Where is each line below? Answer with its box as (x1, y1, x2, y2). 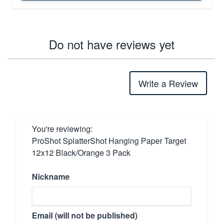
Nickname (32, 170, 70, 182)
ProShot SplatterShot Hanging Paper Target (32, 134, 186, 146)
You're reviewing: (32, 122, 93, 134)
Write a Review (138, 76, 198, 90)
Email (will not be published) (32, 209, 137, 221)
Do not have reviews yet (48, 35, 175, 53)
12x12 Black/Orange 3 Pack (32, 146, 130, 158)
